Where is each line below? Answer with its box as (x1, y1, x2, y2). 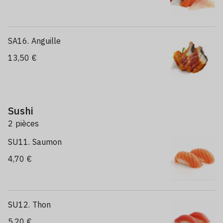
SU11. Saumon (8, 137, 62, 147)
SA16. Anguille (8, 36, 61, 46)
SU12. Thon (8, 200, 51, 210)
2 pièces (8, 118, 39, 128)
